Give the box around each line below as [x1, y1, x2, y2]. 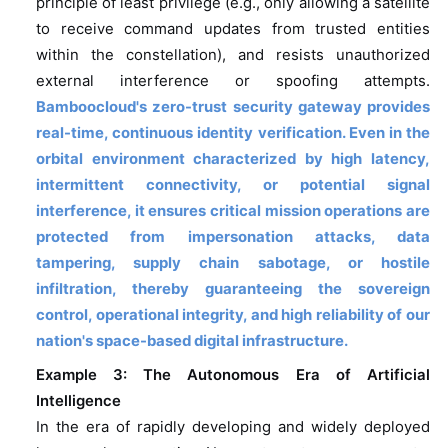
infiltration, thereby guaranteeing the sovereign [35, 280, 431, 299]
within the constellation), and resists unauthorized [35, 46, 431, 65]
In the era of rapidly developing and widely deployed [35, 418, 431, 437]
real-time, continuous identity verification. [35, 124, 349, 143]
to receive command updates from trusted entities [35, 20, 431, 39]
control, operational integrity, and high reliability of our [35, 306, 431, 325]
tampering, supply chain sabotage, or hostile [35, 254, 431, 273]
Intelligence [35, 392, 121, 411]
